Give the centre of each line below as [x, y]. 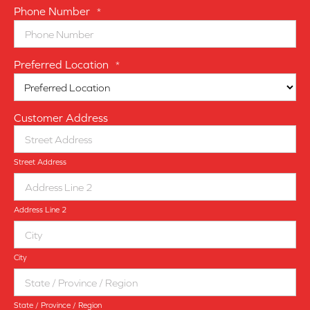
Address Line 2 [40, 210]
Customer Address [61, 118]
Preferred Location [61, 65]
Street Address [40, 162]
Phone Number [52, 11]
